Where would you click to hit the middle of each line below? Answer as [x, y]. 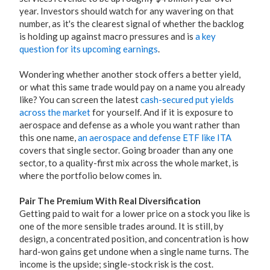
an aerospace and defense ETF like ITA [155, 137]
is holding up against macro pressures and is [107, 36]
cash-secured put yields [187, 99]
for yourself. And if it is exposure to [162, 112]
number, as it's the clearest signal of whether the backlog [132, 24]
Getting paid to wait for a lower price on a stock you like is [135, 213]
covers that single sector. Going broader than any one [126, 150]
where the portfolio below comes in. [90, 175]
